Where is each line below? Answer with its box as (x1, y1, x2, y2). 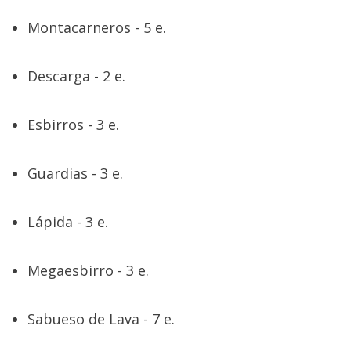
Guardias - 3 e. (27, 164, 123, 183)
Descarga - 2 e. (27, 67, 125, 86)
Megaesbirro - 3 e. (27, 261, 149, 280)
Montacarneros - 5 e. (27, 18, 166, 38)
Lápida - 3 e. (27, 212, 108, 232)
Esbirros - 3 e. (27, 115, 119, 135)
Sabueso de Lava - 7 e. (27, 309, 175, 329)
